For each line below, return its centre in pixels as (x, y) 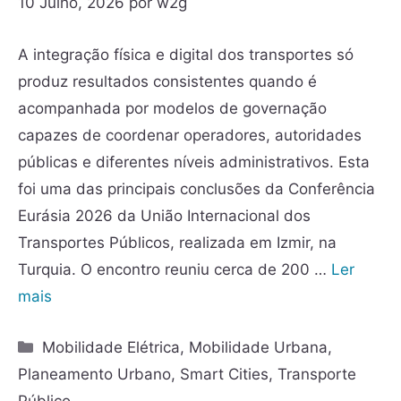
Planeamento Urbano (94, 374)
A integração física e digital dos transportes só (186, 54)
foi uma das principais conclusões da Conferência (196, 188)
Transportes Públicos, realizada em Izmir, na (177, 242)
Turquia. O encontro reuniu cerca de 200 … (175, 269)
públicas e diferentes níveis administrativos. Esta (194, 162)
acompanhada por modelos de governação (172, 108)
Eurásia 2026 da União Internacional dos (164, 215)
